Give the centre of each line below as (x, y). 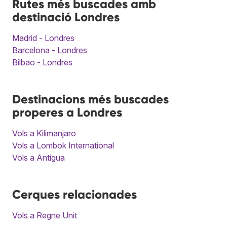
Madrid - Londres (43, 38)
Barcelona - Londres (50, 50)
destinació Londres (66, 17)
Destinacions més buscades (90, 99)
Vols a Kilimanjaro (44, 133)
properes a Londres (67, 112)
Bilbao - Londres (42, 62)
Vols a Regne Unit (45, 215)
